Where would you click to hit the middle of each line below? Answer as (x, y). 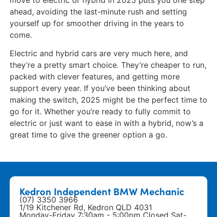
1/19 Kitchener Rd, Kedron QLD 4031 (86, 208)
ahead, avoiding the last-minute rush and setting (98, 11)
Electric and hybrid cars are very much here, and (99, 54)
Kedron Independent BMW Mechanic (102, 191)
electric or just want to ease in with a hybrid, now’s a (107, 123)
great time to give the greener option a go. (88, 135)
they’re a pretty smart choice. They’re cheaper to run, (108, 65)
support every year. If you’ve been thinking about (100, 88)
